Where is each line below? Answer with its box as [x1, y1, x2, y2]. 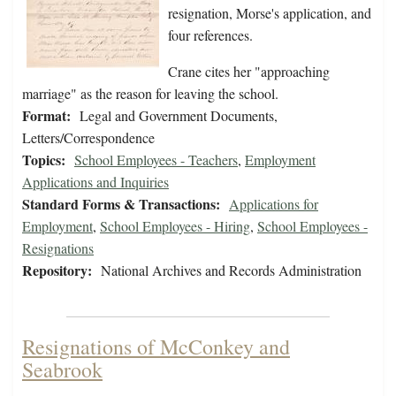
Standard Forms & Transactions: [22, 194, 220, 215]
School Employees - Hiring [100, 217, 250, 236]
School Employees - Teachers [74, 150, 238, 170]
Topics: [22, 149, 65, 171]
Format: [22, 105, 71, 126]
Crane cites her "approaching [168, 62, 330, 81]
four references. [168, 26, 253, 45]
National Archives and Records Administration [101, 261, 362, 280]
